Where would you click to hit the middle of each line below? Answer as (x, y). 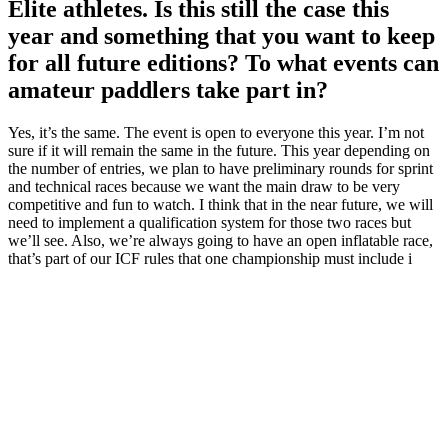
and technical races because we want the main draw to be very (204, 187)
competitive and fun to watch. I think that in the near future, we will (220, 205)
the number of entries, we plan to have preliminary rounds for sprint (220, 169)
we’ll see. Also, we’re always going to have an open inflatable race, (220, 241)
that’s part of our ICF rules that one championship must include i (210, 259)
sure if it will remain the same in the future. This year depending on (219, 151)
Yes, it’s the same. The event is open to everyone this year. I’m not (216, 133)
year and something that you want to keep (221, 36)
